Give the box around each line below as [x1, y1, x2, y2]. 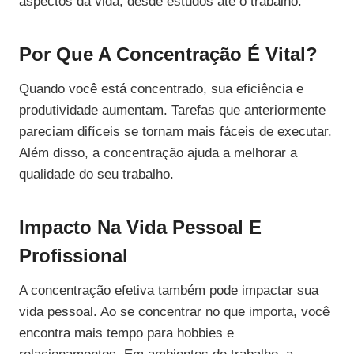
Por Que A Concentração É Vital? [19, 43, 318, 66]
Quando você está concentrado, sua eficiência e [19, 81, 303, 97]
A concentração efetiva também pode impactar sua [19, 283, 318, 299]
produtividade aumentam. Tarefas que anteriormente [19, 103, 326, 119]
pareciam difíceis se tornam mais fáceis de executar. [19, 124, 332, 140]
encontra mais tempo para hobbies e [19, 326, 234, 341]
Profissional [19, 245, 128, 267]
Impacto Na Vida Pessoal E [19, 217, 262, 239]
